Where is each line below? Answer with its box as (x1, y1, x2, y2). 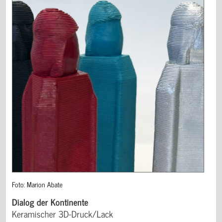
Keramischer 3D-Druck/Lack (12, 206, 113, 221)
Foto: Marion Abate (12, 178, 62, 190)
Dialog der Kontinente (12, 194, 88, 209)
